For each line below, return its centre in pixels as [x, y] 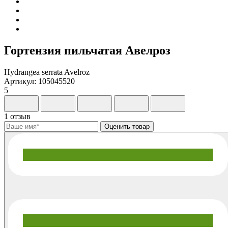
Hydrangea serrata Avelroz [47, 72]
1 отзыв [17, 116]
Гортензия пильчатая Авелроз [87, 50]
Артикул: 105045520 [39, 81]
